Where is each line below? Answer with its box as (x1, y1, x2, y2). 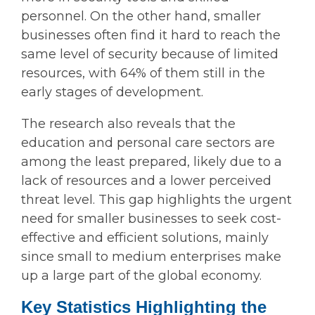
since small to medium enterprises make (21, 249, 281, 265)
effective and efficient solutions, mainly (21, 230, 269, 246)
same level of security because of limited (21, 46, 278, 63)
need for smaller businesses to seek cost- (21, 211, 281, 227)
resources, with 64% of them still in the (21, 65, 265, 82)
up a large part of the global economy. (21, 268, 262, 284)
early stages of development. (21, 84, 203, 101)
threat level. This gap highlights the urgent (21, 192, 292, 208)
